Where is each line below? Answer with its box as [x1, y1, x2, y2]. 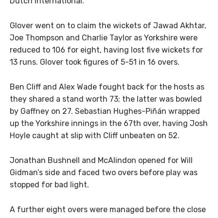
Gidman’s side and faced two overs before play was [10, 167, 198, 177]
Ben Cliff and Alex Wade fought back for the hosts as [10, 82, 204, 91]
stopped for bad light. [10, 180, 89, 189]
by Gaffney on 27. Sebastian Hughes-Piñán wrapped [10, 106, 200, 116]
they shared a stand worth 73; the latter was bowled [10, 94, 202, 104]
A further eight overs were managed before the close [10, 204, 206, 214]
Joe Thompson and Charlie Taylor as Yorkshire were [10, 33, 198, 43]
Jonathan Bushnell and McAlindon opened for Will [10, 155, 193, 165]
